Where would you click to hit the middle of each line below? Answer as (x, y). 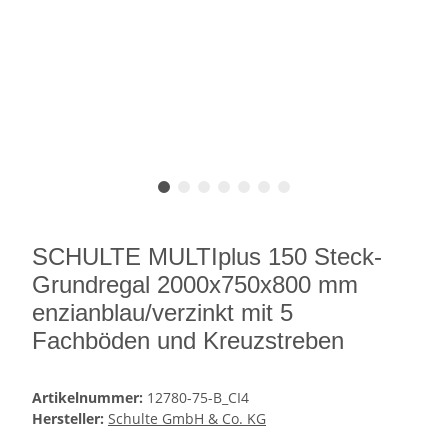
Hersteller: (68, 418)
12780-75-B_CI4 (198, 397)
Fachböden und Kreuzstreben (188, 340)
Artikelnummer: (89, 397)
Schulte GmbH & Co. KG (187, 418)
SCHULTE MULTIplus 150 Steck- (207, 256)
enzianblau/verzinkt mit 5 (162, 312)
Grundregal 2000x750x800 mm (195, 284)
